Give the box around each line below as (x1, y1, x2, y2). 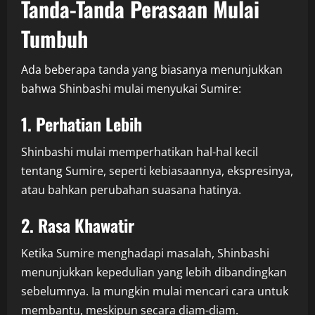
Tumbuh (21, 22, 88, 55)
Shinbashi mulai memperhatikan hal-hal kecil (21, 144, 258, 160)
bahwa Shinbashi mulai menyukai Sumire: (21, 81, 241, 97)
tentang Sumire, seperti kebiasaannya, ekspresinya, (21, 163, 293, 179)
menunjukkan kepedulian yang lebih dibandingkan (21, 264, 287, 281)
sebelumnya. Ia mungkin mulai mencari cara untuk (21, 283, 288, 300)
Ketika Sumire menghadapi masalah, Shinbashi (21, 245, 269, 262)
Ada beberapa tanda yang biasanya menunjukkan (21, 62, 283, 78)
